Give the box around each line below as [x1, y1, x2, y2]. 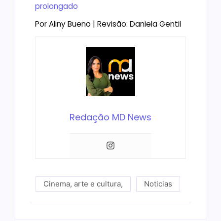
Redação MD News [70, 111, 151, 124]
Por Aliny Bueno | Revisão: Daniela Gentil [35, 18, 181, 29]
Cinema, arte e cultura [43, 179, 121, 189]
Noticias [144, 179, 172, 189]
